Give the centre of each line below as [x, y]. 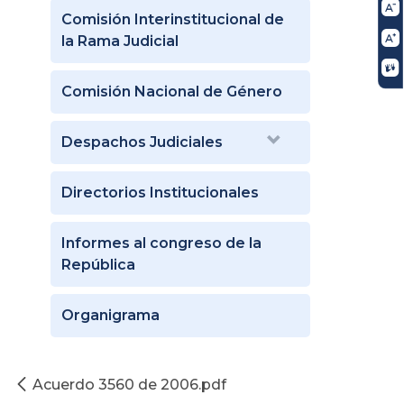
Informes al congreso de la [161, 243]
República [98, 264]
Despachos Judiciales [142, 142]
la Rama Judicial [120, 41]
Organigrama [110, 315]
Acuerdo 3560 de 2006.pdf [129, 384]
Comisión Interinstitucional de [173, 19]
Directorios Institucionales [160, 192]
